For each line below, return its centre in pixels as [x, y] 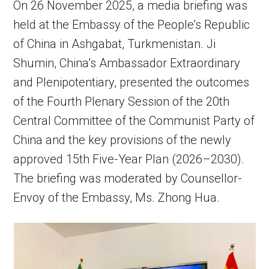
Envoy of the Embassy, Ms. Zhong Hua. [117, 198]
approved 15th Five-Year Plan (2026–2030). [129, 159]
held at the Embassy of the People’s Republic [132, 25]
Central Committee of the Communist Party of [134, 121]
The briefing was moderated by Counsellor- [128, 178]
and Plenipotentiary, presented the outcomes [131, 82]
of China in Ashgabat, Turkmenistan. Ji [115, 44]
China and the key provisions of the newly [122, 140]
